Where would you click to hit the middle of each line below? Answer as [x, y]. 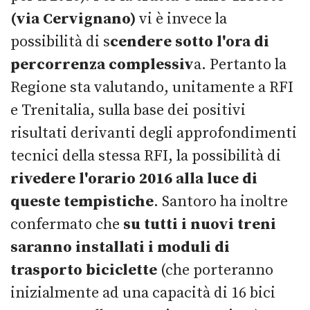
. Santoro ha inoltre [221, 202]
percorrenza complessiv [102, 65]
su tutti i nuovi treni [200, 225]
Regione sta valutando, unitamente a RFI [152, 88]
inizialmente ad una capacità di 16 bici [143, 293]
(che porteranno [215, 270]
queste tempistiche [82, 202]
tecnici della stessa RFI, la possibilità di [146, 156]
